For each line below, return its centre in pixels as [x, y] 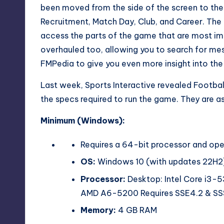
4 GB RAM [136, 210]
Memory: [98, 210]
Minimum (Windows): [83, 120]
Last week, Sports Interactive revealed [117, 85]
